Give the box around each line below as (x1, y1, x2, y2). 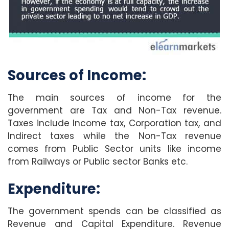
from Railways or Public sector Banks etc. (8, 155, 188, 168)
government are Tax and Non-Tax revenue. (8, 104, 221, 117)
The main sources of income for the (8, 91, 221, 104)
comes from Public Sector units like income (8, 143, 221, 155)
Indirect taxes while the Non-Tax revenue (8, 130, 221, 143)
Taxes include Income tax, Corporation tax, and (8, 117, 221, 130)
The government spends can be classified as (8, 205, 221, 218)
